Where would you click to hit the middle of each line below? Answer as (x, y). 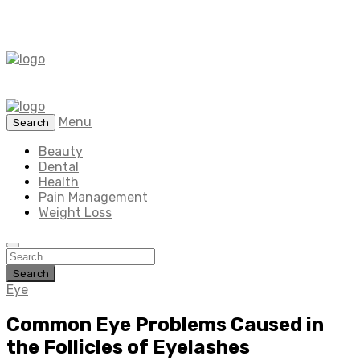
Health (59, 182)
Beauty (61, 151)
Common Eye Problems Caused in (165, 324)
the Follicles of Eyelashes (128, 347)
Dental (59, 167)
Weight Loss (75, 213)
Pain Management (93, 197)
